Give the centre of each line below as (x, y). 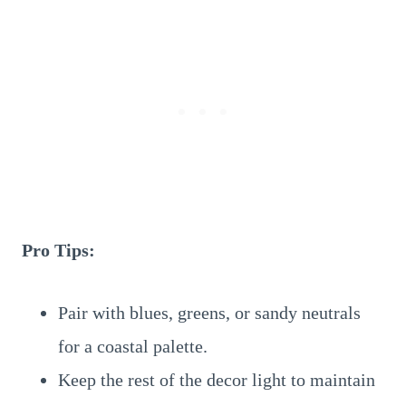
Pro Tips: (58, 250)
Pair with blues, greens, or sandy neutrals (209, 313)
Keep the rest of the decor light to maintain (217, 380)
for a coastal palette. (133, 346)
